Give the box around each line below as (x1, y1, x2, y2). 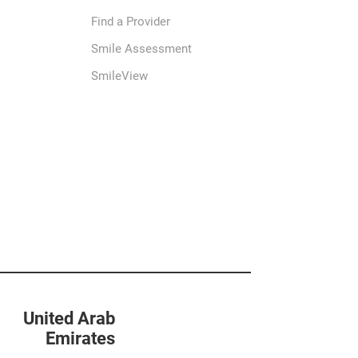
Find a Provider (90, 14, 170, 29)
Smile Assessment (90, 42, 192, 56)
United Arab (23, 308, 116, 328)
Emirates (46, 328, 116, 348)
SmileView (90, 69, 148, 83)
